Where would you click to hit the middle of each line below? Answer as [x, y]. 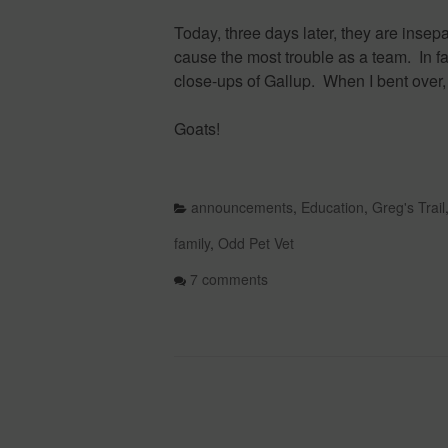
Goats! [197, 128]
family [192, 243]
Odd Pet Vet [256, 243]
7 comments [229, 279]
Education [332, 207]
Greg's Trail [408, 207]
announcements [242, 207]
